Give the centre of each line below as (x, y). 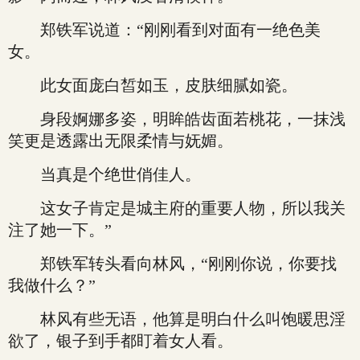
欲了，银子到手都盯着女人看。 (121, 341)
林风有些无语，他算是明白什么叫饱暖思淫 (177, 319)
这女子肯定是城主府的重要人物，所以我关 (177, 208)
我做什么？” (52, 285)
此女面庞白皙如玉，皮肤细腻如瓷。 (153, 85)
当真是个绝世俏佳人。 (104, 174)
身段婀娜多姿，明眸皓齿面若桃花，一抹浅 (177, 119)
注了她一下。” (60, 230)
